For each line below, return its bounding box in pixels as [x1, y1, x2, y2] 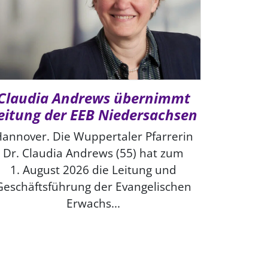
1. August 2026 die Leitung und [10, 161, 176, 178]
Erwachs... [66, 194, 120, 211]
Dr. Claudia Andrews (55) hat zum [3, 144, 184, 161]
